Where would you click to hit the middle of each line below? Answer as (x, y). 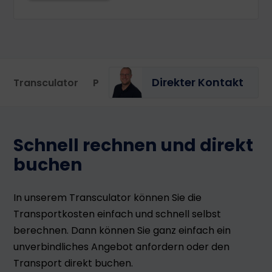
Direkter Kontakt (197, 82)
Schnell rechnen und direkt (134, 145)
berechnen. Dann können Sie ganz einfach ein (122, 230)
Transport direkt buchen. (73, 263)
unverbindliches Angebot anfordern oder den (122, 247)
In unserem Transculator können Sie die (108, 198)
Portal (108, 83)
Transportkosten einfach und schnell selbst (117, 214)
